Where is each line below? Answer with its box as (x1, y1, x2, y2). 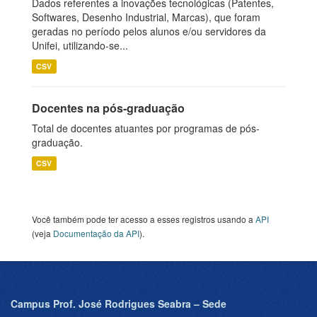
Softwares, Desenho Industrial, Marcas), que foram (32, 10, 260, 24)
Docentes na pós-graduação (32, 100, 185, 116)
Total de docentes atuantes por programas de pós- (32, 121, 260, 135)
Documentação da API (53, 227, 139, 239)
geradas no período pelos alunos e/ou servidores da (32, 24, 266, 38)
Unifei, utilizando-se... (32, 38, 128, 52)
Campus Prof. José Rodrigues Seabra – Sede (11, 296, 226, 311)
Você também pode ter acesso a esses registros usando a (32, 213, 255, 225)
